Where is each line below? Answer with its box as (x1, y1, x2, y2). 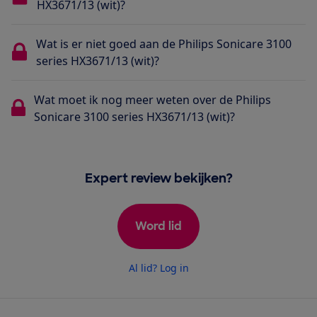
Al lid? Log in (128, 260, 189, 275)
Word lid (135, 218, 182, 234)
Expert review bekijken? (84, 169, 233, 187)
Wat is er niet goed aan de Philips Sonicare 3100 (35, 35, 292, 52)
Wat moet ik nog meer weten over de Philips (33, 91, 271, 108)
